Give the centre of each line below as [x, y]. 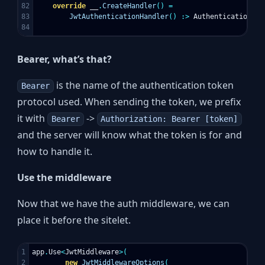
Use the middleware [64, 178]
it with [33, 119]
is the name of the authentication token [143, 85]
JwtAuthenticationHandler [119, 17]
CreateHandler [130, 6]
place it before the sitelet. [74, 220]
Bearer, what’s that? [65, 59]
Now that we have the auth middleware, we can [124, 204]
